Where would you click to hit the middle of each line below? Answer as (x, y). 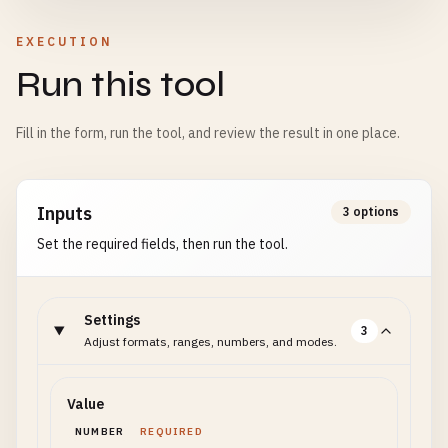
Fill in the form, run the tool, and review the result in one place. (208, 133)
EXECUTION (64, 41)
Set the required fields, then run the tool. (162, 244)
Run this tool (120, 84)
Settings (112, 320)
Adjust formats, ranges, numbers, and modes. (211, 341)
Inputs (64, 213)
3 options (371, 211)
